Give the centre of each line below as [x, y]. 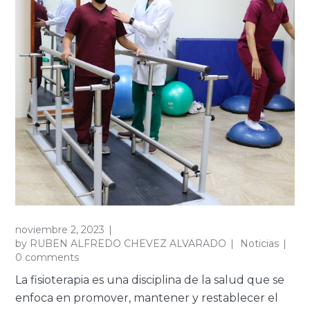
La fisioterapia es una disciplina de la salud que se [150, 280]
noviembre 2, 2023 [60, 229]
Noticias [260, 243]
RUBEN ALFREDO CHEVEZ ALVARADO [128, 243]
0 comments [47, 257]
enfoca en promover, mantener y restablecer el [147, 298]
